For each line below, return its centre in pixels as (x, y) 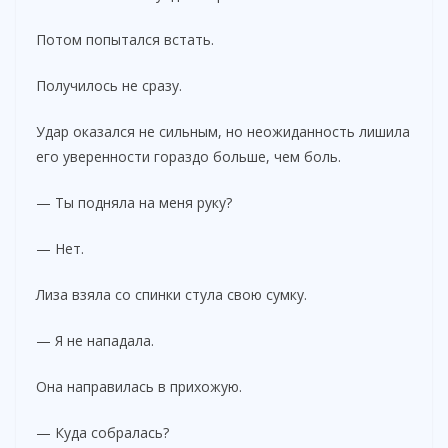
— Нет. (60, 248)
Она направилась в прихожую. (139, 386)
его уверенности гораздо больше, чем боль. (188, 156)
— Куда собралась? (102, 432)
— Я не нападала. (95, 340)
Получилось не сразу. (109, 85)
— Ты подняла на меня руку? (134, 202)
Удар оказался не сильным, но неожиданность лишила (223, 131)
